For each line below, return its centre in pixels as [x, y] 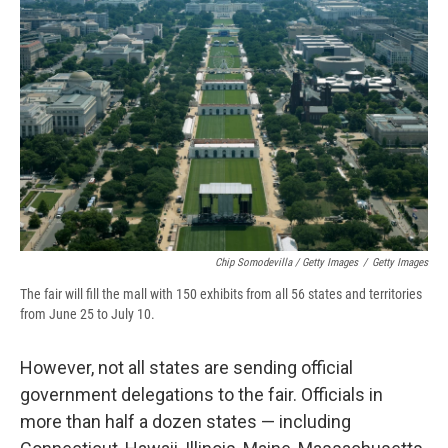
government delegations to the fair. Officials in [201, 394]
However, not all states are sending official [186, 367]
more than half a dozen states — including [185, 421]
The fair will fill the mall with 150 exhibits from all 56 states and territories [221, 293]
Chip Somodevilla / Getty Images [286, 262]
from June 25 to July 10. [87, 313]
